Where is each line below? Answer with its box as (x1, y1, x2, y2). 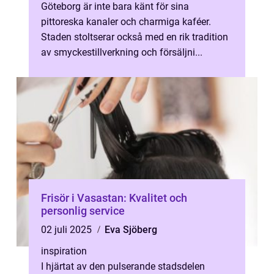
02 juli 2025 (41, 224, 94, 235)
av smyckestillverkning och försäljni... (41, 46, 202, 58)
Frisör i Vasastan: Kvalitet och (41, 191, 187, 204)
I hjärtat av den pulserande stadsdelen (41, 261, 205, 272)
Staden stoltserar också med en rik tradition (41, 31, 228, 43)
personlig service (41, 204, 125, 217)
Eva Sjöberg (105, 224, 157, 235)
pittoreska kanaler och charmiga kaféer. (41, 16, 211, 28)
